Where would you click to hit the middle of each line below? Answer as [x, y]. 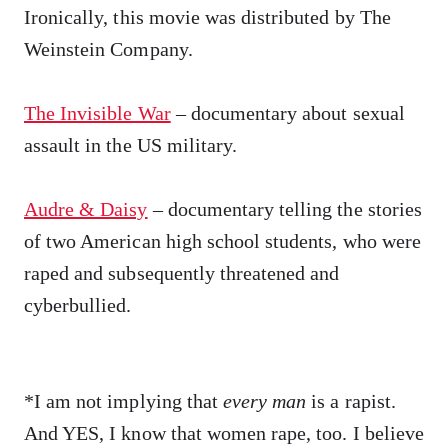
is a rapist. [353, 400]
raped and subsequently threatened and [182, 272]
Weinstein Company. [108, 48]
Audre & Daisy [86, 208]
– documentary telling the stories [284, 208]
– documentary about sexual [287, 112]
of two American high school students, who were [222, 240]
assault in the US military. [131, 144]
